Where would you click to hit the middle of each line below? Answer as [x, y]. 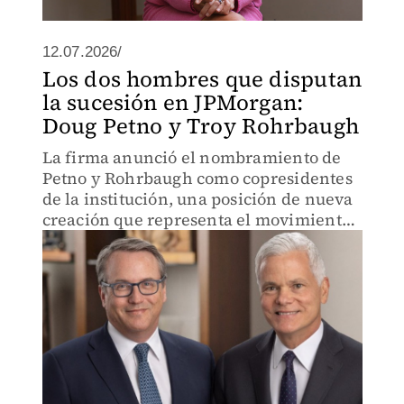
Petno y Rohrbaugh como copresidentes [197, 178]
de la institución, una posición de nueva [197, 199]
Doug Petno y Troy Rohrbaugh [200, 126]
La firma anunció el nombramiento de [192, 157]
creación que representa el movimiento [196, 220]
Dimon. [71, 282]
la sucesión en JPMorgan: [173, 102]
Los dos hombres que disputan [202, 79]
